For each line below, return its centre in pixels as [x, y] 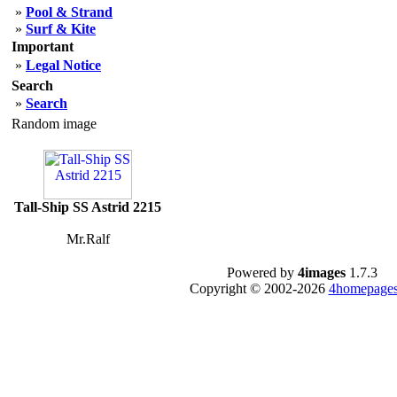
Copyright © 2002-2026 [259, 288]
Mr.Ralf [88, 239]
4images [322, 272]
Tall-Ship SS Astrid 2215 [88, 207]
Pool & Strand [69, 12]
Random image [54, 124]
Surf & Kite [61, 29]
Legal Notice [63, 65]
